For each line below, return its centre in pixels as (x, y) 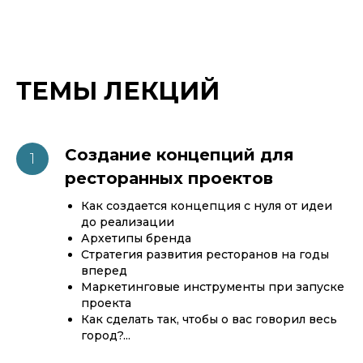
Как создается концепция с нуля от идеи (207, 206)
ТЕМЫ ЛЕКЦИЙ (118, 91)
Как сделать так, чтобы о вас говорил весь (209, 319)
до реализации (128, 222)
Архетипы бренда (136, 238)
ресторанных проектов (169, 178)
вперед (104, 271)
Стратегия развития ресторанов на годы (205, 254)
